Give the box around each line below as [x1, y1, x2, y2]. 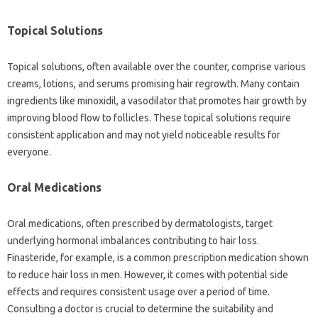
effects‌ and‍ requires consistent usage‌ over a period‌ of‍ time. [7, 285, 270, 297]
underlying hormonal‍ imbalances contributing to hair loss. [7, 234, 259, 246]
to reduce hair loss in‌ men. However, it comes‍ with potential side [7, 268, 288, 280]
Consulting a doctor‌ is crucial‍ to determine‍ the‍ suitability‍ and [7, 302, 273, 314]
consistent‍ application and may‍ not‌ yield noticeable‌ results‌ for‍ [7, 128, 280, 141]
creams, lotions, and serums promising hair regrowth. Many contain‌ [7, 77, 300, 89]
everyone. [7, 146, 51, 158]
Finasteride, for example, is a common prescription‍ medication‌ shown [7, 251, 309, 263]
